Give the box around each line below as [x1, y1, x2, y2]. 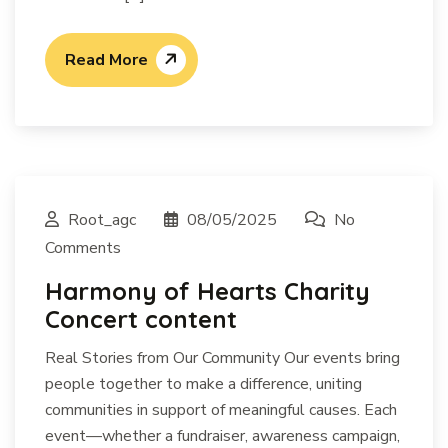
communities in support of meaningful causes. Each [45, 399, 397, 421]
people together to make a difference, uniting [45, 373, 362, 395]
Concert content [45, 304, 237, 334]
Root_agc [64, 209, 140, 231]
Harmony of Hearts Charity [45, 276, 370, 306]
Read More [65, 49, 148, 71]
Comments [45, 237, 121, 259]
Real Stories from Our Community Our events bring [45, 347, 400, 369]
